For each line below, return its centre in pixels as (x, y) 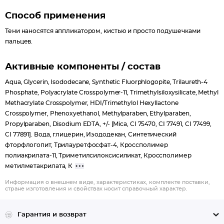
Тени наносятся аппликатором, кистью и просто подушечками (103, 31)
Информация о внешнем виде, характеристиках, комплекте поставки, (107, 182)
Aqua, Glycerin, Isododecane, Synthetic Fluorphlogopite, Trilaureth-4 (106, 82)
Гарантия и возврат (52, 214)
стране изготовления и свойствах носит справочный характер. (96, 189)
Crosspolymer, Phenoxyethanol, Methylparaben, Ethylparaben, (98, 113)
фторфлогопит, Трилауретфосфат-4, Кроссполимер (86, 145)
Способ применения (55, 16)
